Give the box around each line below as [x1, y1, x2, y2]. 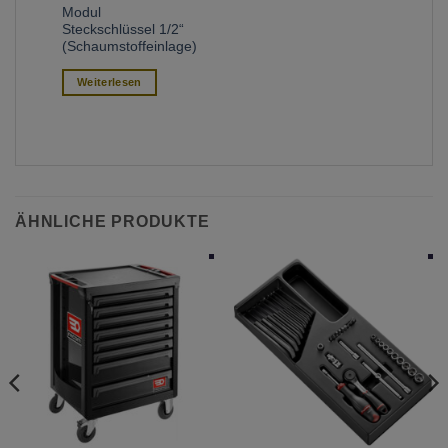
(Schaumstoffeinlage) [62, 39, 198, 55]
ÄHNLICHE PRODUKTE [15, 213, 210, 231]
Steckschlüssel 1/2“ [62, 22, 185, 38]
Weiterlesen [77, 76, 142, 89]
